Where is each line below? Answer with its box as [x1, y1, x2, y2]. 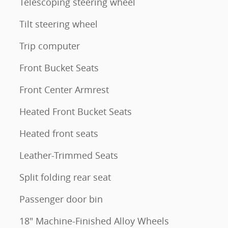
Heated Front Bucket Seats [19, 105, 132, 118]
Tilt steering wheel [19, 17, 98, 30]
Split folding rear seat [19, 170, 111, 183]
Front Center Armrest [19, 83, 109, 96]
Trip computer [19, 39, 80, 52]
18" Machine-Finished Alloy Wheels [19, 214, 169, 227]
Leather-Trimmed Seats [19, 149, 119, 161]
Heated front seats [19, 127, 98, 139]
